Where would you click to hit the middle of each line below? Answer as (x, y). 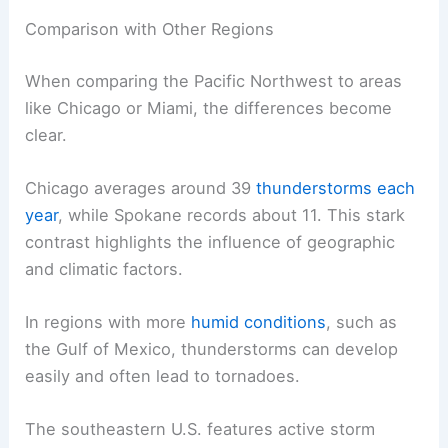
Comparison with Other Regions (150, 29)
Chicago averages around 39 (141, 187)
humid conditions (259, 322)
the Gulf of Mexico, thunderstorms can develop (212, 349)
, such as (362, 322)
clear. (46, 134)
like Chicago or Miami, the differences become (209, 107)
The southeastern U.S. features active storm (200, 429)
